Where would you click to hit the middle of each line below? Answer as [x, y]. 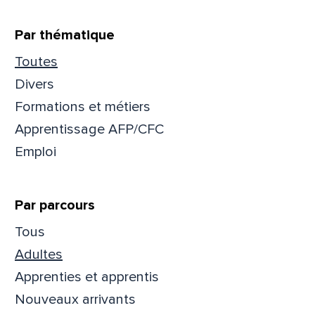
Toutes [36, 62]
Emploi [36, 152]
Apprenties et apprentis [87, 277]
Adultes [39, 254]
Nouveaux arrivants [75, 299]
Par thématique [65, 35]
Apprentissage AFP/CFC [89, 129]
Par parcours [55, 205]
